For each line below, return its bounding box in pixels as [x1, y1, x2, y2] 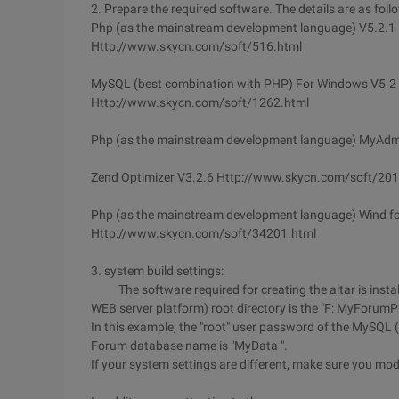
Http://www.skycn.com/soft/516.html [91, 39, 302, 53]
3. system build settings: [91, 264, 224, 278]
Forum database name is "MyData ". [91, 338, 288, 353]
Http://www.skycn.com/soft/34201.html [91, 226, 316, 240]
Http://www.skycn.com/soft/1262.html [91, 95, 309, 110]
